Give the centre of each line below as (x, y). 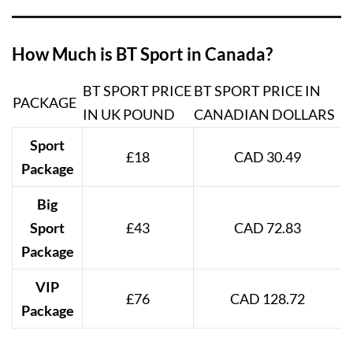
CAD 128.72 (268, 299)
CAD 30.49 (268, 157)
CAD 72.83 (268, 228)
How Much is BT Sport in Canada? (142, 54)
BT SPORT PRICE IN (257, 91)
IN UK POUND (129, 114)
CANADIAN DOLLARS (264, 114)
